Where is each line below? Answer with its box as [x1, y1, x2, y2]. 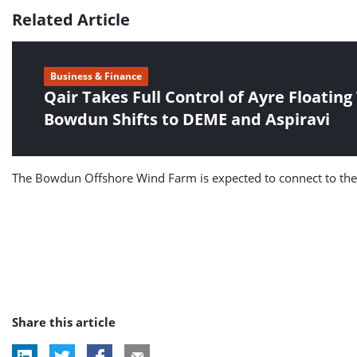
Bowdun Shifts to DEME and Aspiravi [44, 108, 330, 130]
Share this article [12, 314, 116, 330]
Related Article [12, 9, 130, 30]
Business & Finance [50, 69, 142, 83]
